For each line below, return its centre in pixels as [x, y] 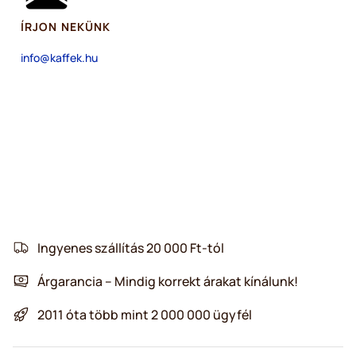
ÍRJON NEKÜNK [68, 26]
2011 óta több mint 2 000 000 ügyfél [145, 314]
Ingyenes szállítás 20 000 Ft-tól [131, 248]
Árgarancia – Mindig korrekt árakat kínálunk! [168, 281]
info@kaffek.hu [59, 57]
